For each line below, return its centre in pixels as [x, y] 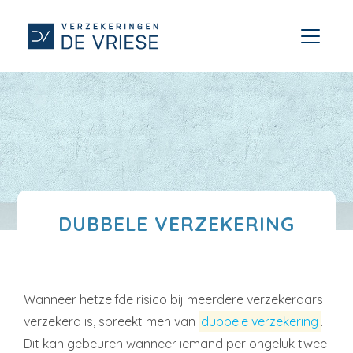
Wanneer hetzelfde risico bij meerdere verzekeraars [173, 299]
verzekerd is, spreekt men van [111, 321]
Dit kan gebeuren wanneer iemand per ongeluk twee [175, 344]
